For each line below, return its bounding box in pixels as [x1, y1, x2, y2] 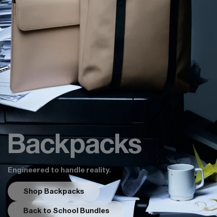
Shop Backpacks [23, 187, 84, 196]
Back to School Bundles [23, 206, 109, 215]
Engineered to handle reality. [8, 166, 112, 174]
